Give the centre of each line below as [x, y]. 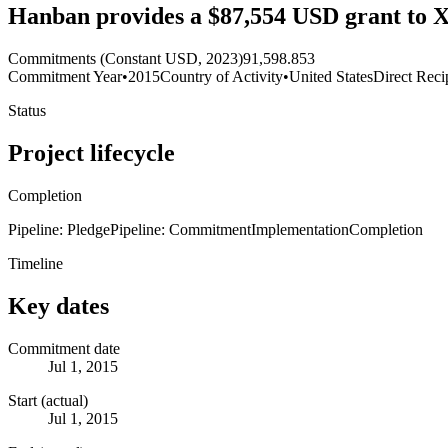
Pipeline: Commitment [180, 229]
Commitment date [64, 348]
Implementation [300, 229]
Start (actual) [48, 400]
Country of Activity [221, 77]
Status [27, 111]
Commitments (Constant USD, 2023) [125, 59]
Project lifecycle [91, 152]
